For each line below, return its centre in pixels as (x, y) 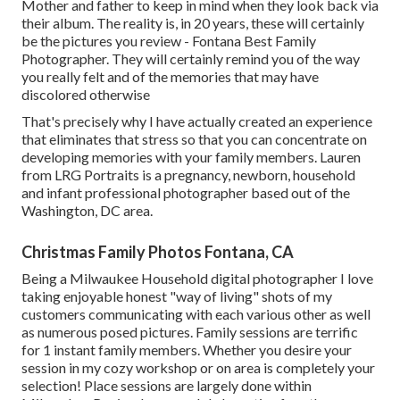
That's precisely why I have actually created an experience (197, 121)
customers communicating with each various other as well (196, 313)
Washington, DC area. (87, 210)
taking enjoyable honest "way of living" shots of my (177, 296)
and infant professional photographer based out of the (186, 192)
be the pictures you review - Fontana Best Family (169, 40)
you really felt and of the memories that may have (170, 76)
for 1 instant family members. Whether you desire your (187, 349)
